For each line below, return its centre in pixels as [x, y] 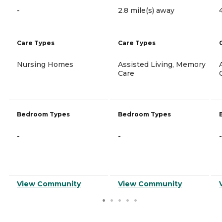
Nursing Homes [45, 64]
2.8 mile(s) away [146, 10]
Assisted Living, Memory [162, 64]
